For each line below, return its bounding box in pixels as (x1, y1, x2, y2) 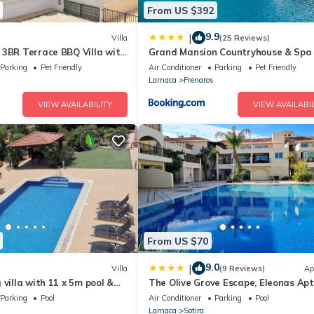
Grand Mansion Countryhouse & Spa (149, 46, 312, 58)
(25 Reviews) (219, 32, 270, 43)
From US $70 (147, 234, 208, 247)
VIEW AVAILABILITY (38, 100, 112, 110)
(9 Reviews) (219, 263, 265, 273)
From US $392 (147, 4, 214, 17)
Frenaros (184, 75, 214, 86)
